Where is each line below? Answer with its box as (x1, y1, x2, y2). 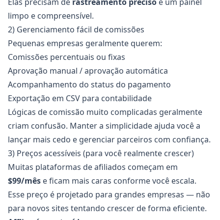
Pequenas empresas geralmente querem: (8, 38, 162, 49)
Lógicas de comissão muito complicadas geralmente (8, 107, 202, 117)
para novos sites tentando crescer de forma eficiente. (8, 203, 207, 214)
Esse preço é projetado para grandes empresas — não (8, 189, 210, 200)
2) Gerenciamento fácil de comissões (8, 24, 144, 35)
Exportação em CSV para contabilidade (8, 93, 152, 104)
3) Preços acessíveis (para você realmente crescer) (8, 148, 194, 159)
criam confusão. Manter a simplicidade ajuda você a (8, 120, 200, 131)
